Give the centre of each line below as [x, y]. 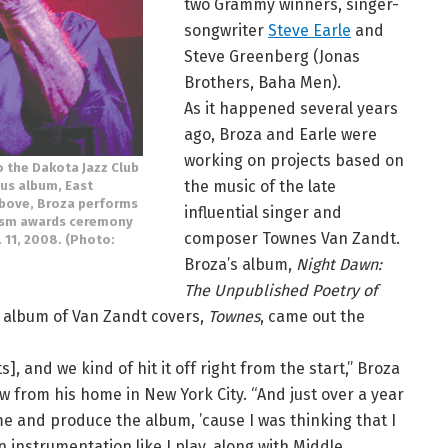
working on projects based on [294, 161]
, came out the [312, 317]
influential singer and [263, 213]
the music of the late [260, 187]
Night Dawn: [339, 265]
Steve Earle [309, 31]
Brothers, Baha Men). [262, 83]
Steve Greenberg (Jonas [272, 57]
